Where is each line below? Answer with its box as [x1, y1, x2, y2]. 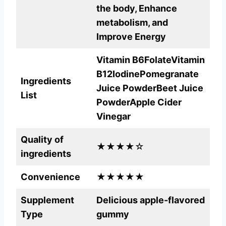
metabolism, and [96, 17, 168, 28]
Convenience [21, 172, 80, 183]
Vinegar [96, 111, 131, 122]
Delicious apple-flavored [96, 195, 205, 206]
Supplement [21, 195, 74, 206]
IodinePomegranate [112, 69, 199, 80]
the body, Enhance [96, 3, 177, 14]
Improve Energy [96, 31, 166, 42]
